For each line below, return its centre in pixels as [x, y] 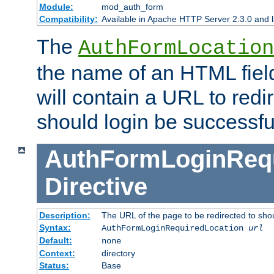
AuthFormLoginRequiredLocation [175, 228]
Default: [55, 240]
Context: [57, 253]
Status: [54, 265]
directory [118, 253]
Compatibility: [68, 19]
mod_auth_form [132, 7]
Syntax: [55, 227]
